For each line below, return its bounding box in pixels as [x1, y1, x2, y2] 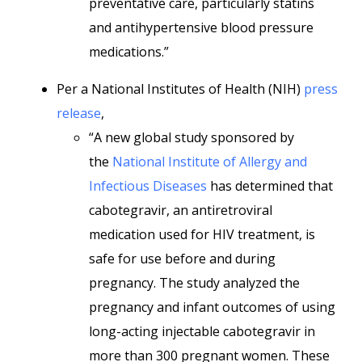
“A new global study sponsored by [89, 128, 294, 146]
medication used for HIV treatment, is [89, 225, 315, 243]
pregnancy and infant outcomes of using [89, 298, 335, 316]
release [57, 104, 101, 122]
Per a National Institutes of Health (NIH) [57, 80, 304, 98]
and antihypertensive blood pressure [89, 19, 314, 36]
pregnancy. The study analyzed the [89, 274, 300, 292]
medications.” [89, 43, 169, 61]
